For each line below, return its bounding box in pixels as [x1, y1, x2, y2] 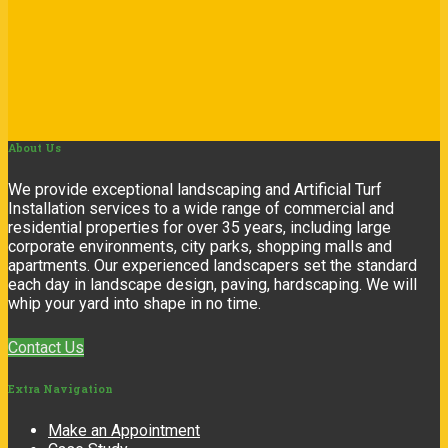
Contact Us [8, 338, 84, 358]
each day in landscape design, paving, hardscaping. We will [8, 275, 417, 295]
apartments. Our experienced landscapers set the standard [8, 256, 417, 276]
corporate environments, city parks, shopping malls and [8, 237, 392, 257]
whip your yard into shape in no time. [8, 294, 261, 314]
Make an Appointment [48, 421, 200, 441]
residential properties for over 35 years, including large [8, 218, 391, 238]
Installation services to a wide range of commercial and [8, 199, 394, 219]
